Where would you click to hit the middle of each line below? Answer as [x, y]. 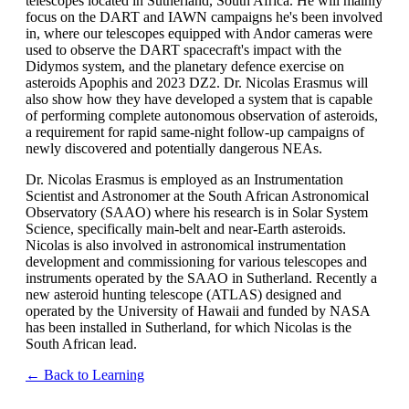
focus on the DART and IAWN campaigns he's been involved [204, 17]
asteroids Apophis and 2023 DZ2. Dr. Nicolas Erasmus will [197, 83]
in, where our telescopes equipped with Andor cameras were [199, 34]
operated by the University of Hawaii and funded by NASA [198, 311]
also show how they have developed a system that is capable [199, 100]
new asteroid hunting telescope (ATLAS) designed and [184, 295]
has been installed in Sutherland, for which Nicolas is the [189, 328]
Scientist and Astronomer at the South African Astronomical [197, 196]
